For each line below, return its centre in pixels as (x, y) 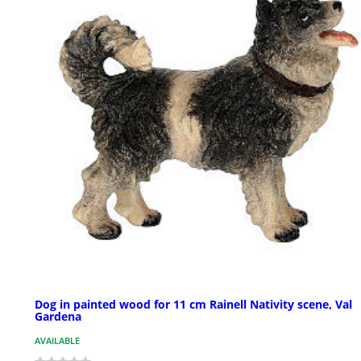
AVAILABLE (57, 341)
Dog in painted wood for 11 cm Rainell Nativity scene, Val (193, 305)
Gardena (58, 317)
